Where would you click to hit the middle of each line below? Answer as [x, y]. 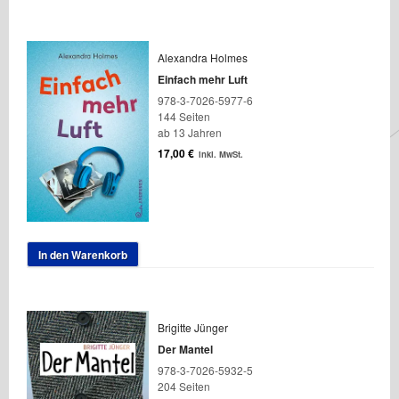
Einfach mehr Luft [202, 80]
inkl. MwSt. [220, 155]
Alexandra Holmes [202, 58]
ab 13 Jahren [189, 133]
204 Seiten [183, 387]
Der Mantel [185, 350]
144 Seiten [183, 117]
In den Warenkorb [83, 255]
